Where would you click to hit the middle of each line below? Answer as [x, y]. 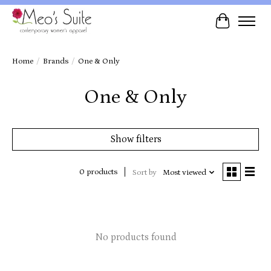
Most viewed [184, 172]
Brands [56, 61]
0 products [98, 172]
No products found [135, 237]
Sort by [144, 172]
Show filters [135, 139]
